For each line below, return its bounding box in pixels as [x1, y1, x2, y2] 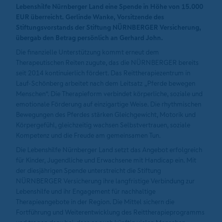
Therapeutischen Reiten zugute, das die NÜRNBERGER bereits [16, 57, 199, 67]
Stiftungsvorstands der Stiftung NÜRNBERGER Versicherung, [16, 22, 201, 32]
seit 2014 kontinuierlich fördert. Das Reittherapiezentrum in [16, 68, 190, 78]
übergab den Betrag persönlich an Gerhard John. [16, 33, 163, 43]
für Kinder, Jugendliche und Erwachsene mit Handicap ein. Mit [16, 155, 196, 165]
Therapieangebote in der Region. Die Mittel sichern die [16, 197, 174, 207]
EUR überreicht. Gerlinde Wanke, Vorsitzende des [16, 12, 164, 22]
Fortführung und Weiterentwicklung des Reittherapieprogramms [16, 207, 205, 217]
